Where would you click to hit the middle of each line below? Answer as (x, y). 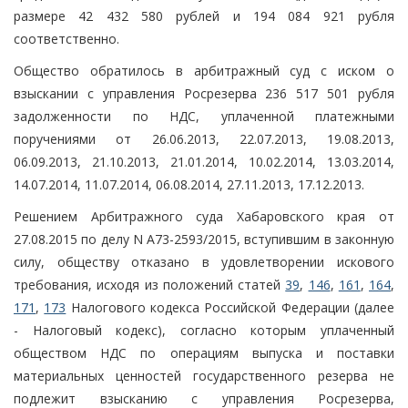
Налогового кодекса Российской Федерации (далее (230, 307)
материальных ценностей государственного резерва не (204, 375)
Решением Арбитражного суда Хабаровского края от (204, 216)
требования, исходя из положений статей (150, 284)
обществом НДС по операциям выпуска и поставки (204, 352)
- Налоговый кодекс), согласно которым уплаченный (204, 330)
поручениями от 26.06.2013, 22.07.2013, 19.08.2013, (204, 138)
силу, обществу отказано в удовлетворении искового (204, 261)
